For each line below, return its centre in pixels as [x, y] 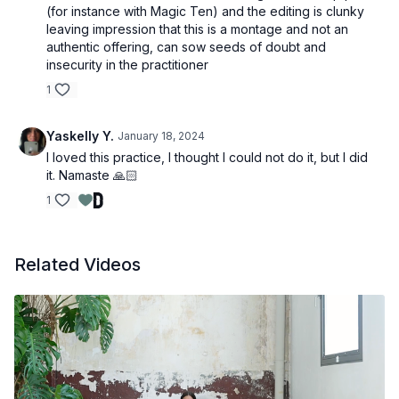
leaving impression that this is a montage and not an [197, 29]
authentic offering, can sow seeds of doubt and [186, 47]
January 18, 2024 [161, 136]
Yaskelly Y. [80, 136]
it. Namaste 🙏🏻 [92, 175]
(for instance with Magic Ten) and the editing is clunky [205, 11]
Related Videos [77, 265]
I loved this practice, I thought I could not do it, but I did [207, 157]
